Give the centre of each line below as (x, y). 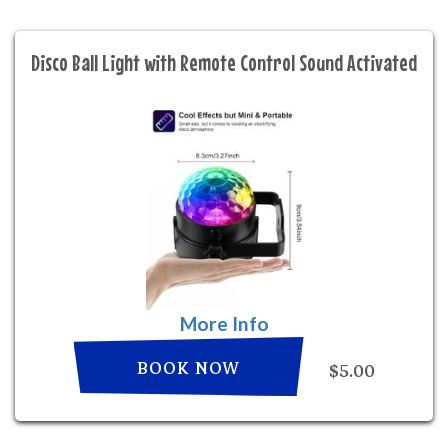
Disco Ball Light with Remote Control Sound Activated (224, 62)
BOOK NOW (188, 368)
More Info (224, 323)
